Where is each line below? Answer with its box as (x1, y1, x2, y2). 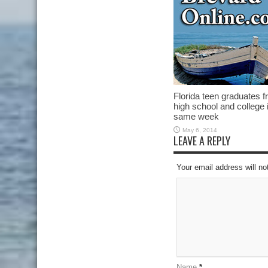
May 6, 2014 (182, 127, 217, 133)
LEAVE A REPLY (173, 133, 230, 148)
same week (173, 111, 219, 121)
